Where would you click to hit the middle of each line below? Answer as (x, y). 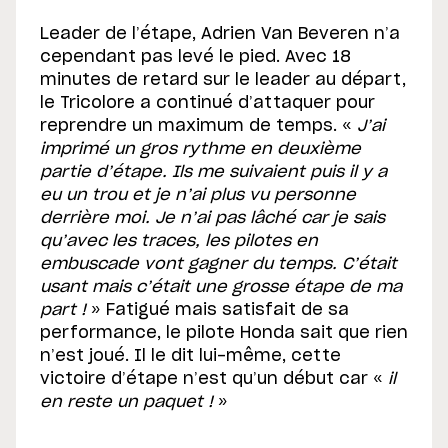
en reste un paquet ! (126, 402)
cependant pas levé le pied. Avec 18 (195, 57)
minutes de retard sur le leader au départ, (223, 80)
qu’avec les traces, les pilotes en (179, 241)
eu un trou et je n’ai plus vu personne (198, 195)
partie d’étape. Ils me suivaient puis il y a (213, 172)
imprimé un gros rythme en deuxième (200, 149)
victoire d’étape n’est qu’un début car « (214, 379)
